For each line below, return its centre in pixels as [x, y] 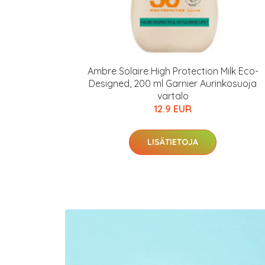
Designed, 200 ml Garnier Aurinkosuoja [173, 83]
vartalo [173, 96]
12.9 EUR [173, 109]
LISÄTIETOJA [173, 142]
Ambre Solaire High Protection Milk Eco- [173, 71]
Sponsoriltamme [206, 214]
